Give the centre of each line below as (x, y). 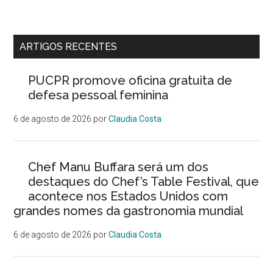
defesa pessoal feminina (98, 95)
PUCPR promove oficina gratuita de (130, 80)
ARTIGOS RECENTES (69, 47)
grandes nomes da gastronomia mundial (129, 211)
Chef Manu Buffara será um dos (119, 167)
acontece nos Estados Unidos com (128, 196)
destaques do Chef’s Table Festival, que (144, 182)
